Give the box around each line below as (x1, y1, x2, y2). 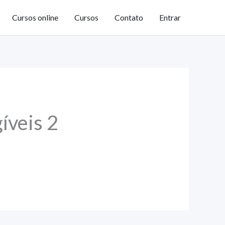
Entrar (159, 13, 181, 22)
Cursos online (12, 13, 58, 22)
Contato (115, 13, 143, 22)
